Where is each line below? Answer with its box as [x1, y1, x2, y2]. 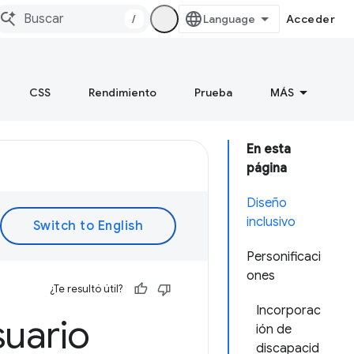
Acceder [285, 12, 335, 26]
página [247, 160, 287, 176]
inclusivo [247, 214, 296, 230]
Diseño [247, 195, 287, 211]
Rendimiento [88, 85, 156, 100]
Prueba [194, 85, 232, 100]
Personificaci [247, 249, 321, 265]
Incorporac [256, 303, 321, 318]
